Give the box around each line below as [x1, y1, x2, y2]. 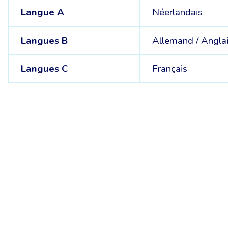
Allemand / [152, 34, 202, 47]
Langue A [20, 5, 64, 19]
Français [152, 62, 188, 76]
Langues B [20, 34, 68, 47]
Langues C [20, 62, 68, 76]
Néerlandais [152, 5, 203, 19]
